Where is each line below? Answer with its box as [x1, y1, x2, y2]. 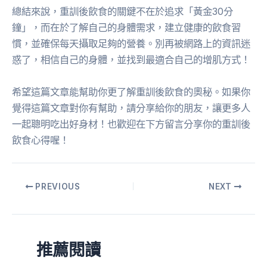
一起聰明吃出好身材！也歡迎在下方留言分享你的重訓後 [12, 117, 250, 130]
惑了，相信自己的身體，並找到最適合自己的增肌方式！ [12, 54, 250, 66]
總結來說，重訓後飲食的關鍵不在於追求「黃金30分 [12, 5, 233, 18]
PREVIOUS [33, 181, 80, 191]
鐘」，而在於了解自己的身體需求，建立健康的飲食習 [12, 21, 241, 34]
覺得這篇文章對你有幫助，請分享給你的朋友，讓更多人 [12, 101, 250, 114]
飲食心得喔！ [12, 133, 69, 146]
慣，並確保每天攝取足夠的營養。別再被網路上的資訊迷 [12, 38, 250, 50]
